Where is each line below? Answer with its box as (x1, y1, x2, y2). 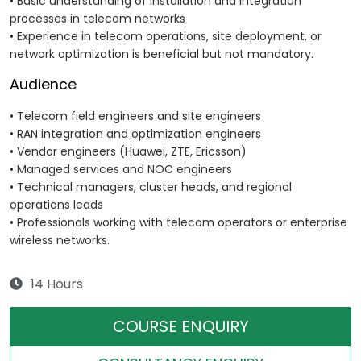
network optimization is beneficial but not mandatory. (10, 46, 313, 63)
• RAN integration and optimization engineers (10, 126, 261, 143)
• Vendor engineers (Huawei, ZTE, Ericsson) (10, 143, 247, 160)
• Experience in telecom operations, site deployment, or (10, 28, 322, 45)
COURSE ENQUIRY (112, 315, 249, 338)
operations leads (10, 197, 103, 214)
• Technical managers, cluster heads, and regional (10, 179, 292, 196)
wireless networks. (10, 232, 110, 249)
